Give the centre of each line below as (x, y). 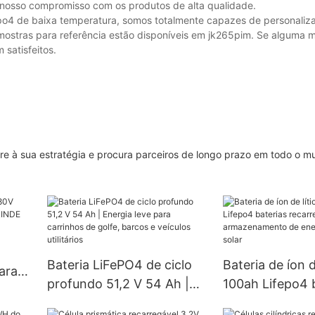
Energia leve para (98, 302)
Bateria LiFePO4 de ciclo (119, 264)
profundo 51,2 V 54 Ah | (118, 283)
